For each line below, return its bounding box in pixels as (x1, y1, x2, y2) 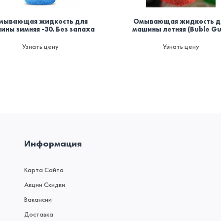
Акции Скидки (24, 180, 65, 189)
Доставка (24, 210, 53, 219)
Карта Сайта (24, 165, 64, 175)
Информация (24, 138, 82, 149)
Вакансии (24, 195, 52, 204)
